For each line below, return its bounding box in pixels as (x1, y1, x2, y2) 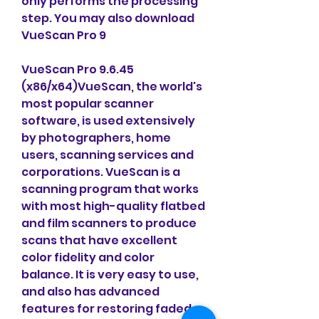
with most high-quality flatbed (21, 198, 205, 214)
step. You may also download (21, 10, 194, 26)
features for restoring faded (21, 300, 192, 317)
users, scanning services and (21, 147, 194, 163)
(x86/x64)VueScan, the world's (21, 78, 202, 95)
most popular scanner (21, 95, 154, 112)
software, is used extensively (21, 113, 195, 129)
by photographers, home (21, 130, 171, 146)
